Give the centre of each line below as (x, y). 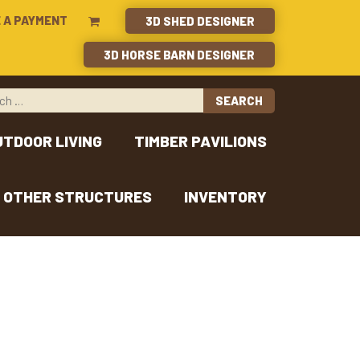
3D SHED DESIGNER (200, 21)
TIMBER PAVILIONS (200, 141)
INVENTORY (225, 196)
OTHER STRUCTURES (77, 196)
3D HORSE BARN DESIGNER (179, 55)
